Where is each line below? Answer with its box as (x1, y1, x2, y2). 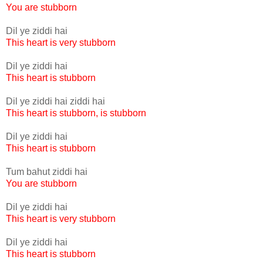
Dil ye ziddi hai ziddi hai (6, 96, 105, 106)
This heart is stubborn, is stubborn (6, 107, 146, 118)
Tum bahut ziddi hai (6, 166, 87, 177)
